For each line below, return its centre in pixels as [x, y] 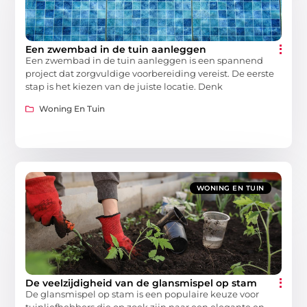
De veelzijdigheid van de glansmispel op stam [142, 283]
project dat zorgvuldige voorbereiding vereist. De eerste [150, 73]
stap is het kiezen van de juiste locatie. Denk [124, 86]
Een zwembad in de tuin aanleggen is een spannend [145, 60]
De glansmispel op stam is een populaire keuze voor [143, 294]
